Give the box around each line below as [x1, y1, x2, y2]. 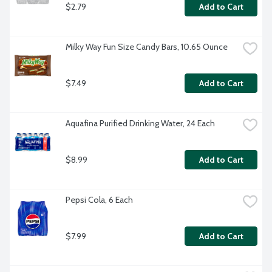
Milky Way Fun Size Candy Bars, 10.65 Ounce [66, 41, 228, 53]
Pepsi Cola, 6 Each [66, 194, 133, 206]
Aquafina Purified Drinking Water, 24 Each [66, 118, 215, 129]
